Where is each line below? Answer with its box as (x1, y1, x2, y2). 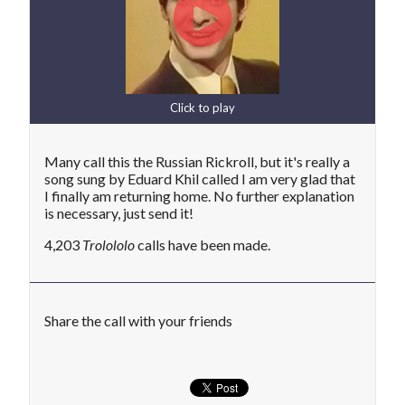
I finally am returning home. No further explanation (44, 187, 354, 205)
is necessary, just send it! (44, 204, 193, 222)
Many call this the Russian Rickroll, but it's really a (44, 153, 350, 171)
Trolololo (82, 236, 135, 254)
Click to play (170, 100, 235, 116)
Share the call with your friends (44, 312, 232, 330)
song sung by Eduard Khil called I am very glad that (44, 170, 355, 188)
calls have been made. (135, 236, 270, 254)
